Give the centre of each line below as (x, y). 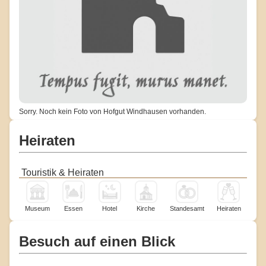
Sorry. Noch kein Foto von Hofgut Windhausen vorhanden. (113, 111)
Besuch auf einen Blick (97, 241)
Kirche (146, 208)
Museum (37, 208)
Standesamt (187, 208)
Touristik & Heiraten (63, 172)
